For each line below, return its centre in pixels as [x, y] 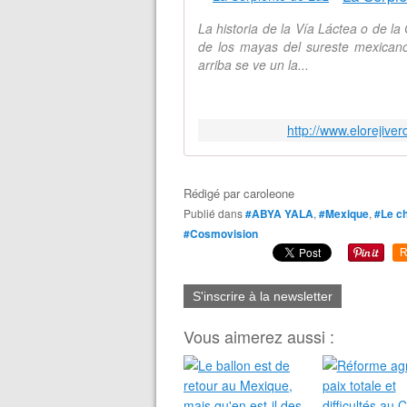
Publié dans [217, 213]
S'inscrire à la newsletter [263, 296]
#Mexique [344, 213]
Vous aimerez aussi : [259, 336]
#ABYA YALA [279, 213]
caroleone [269, 193]
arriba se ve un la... [253, 65]
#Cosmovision [221, 233]
